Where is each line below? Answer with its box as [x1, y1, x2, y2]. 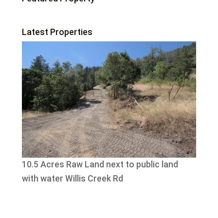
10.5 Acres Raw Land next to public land [21, 160, 178, 170]
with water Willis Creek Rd [21, 174, 123, 184]
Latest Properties [21, 26, 92, 37]
